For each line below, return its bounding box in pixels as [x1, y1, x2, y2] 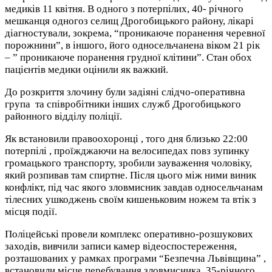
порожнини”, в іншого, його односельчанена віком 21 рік [5, 39, 260, 51]
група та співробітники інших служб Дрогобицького [5, 98, 241, 110]
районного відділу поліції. [5, 110, 122, 122]
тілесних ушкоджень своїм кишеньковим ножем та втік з [5, 193, 256, 205]
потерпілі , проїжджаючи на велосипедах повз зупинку [5, 144, 250, 157]
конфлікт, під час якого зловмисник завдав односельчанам [5, 181, 263, 193]
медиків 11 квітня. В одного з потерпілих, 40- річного [5, 2, 243, 15]
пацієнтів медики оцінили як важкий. [5, 63, 168, 75]
